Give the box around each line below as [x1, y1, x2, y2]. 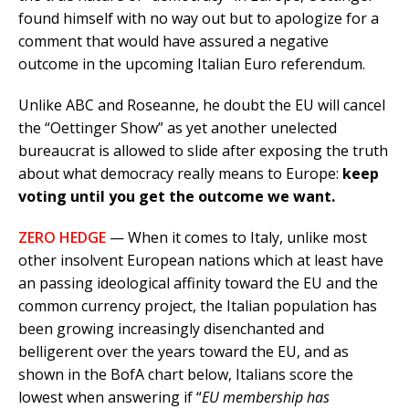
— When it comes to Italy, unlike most [106, 227, 367, 248]
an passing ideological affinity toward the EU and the [18, 273, 378, 294]
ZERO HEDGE [18, 227, 106, 248]
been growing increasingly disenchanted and [18, 319, 324, 340]
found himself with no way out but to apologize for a [18, 8, 379, 29]
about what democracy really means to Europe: [18, 163, 342, 184]
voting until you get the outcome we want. [18, 186, 335, 207]
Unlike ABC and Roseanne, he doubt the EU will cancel [18, 95, 385, 116]
